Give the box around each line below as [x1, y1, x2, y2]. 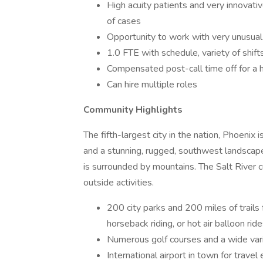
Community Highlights [83, 103, 183, 116]
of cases [107, 15, 141, 28]
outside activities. [83, 176, 154, 189]
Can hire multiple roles [107, 78, 197, 91]
